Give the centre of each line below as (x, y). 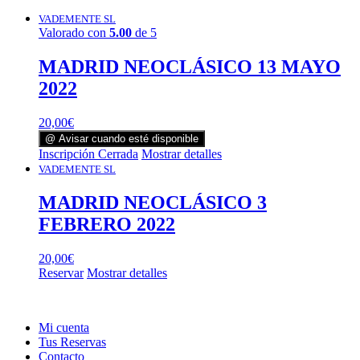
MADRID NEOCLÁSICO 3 (153, 202)
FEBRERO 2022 (107, 224)
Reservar (61, 272)
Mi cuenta (64, 327)
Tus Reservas (72, 342)
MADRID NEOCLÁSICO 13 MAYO (190, 66)
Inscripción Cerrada (88, 153)
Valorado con (74, 32)
